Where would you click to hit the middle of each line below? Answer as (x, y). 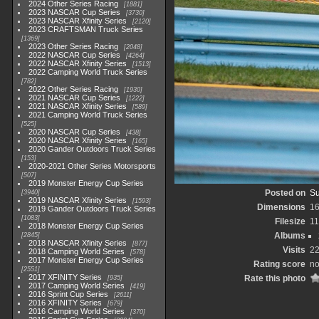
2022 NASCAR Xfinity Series (78, 63)
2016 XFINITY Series (66, 303)
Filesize (290, 221)
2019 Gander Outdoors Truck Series (93, 209)
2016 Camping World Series (77, 311)
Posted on (285, 193)
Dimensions (281, 207)
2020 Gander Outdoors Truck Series (93, 149)
